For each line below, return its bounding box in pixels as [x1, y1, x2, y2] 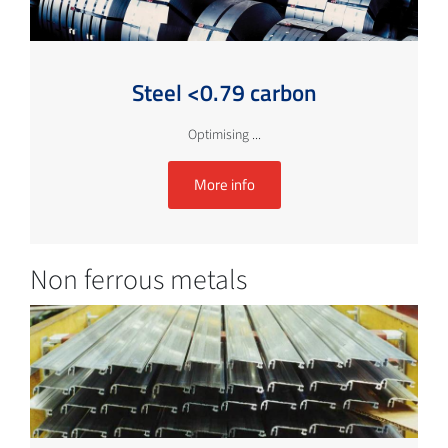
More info [193, 172, 255, 196]
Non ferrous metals [30, 259, 247, 300]
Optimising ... [187, 124, 261, 145]
